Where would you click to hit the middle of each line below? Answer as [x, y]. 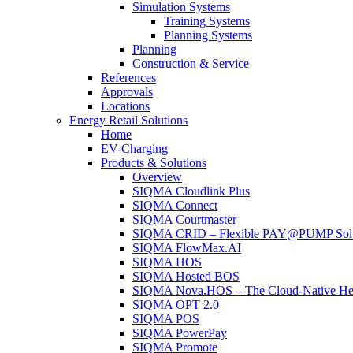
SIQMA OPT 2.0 [176, 304]
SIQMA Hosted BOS [186, 276]
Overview [157, 176]
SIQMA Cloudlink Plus [191, 191]
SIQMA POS [166, 318]
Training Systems [207, 20]
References [128, 77]
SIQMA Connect [175, 205]
